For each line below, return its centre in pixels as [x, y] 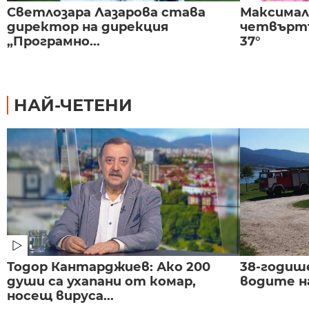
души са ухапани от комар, [101, 281]
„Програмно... [53, 41]
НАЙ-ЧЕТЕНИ [73, 105]
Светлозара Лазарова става [106, 12]
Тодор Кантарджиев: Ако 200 [109, 267]
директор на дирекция [88, 27]
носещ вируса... [60, 296]
